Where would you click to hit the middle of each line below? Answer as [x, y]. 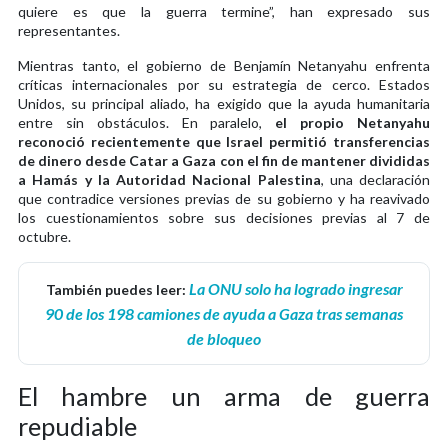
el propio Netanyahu [353, 122]
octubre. [44, 236]
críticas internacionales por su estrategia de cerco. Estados [224, 84]
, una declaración [375, 179]
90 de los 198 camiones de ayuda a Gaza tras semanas [224, 313]
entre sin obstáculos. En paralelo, [147, 122]
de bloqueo [224, 338]
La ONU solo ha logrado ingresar [295, 288]
